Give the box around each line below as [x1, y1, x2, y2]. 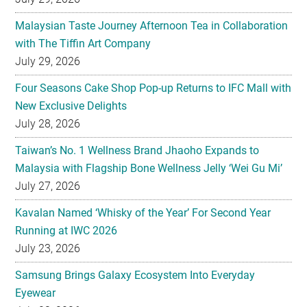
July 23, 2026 [15, 241, 81, 255]
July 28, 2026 [15, 116, 81, 130]
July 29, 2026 [15, 54, 81, 68]
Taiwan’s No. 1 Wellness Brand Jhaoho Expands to [15, 143, 260, 157]
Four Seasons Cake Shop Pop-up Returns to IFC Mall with [15, 81, 292, 95]
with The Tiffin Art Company [15, 36, 151, 50]
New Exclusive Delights [15, 99, 127, 112]
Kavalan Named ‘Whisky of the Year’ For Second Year [15, 206, 271, 219]
